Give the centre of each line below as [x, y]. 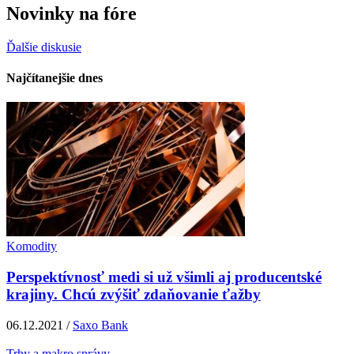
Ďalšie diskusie [44, 47]
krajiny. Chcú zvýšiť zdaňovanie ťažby [134, 295]
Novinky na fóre [72, 14]
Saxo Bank [100, 325]
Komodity [32, 247]
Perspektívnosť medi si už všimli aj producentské [164, 277]
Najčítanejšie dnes [55, 78]
